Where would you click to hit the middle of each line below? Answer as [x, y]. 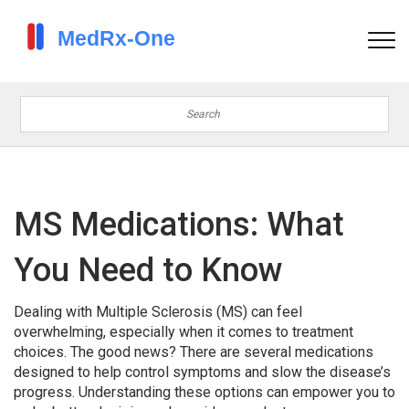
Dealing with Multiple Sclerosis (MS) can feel [158, 312]
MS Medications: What [179, 225]
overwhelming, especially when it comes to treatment [184, 332]
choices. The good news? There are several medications [194, 352]
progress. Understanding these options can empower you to [204, 392]
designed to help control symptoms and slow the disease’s [202, 372]
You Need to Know [148, 270]
